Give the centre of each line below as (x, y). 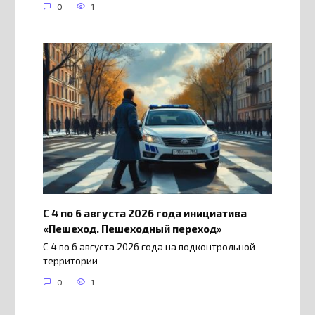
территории (70, 261)
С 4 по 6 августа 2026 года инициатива (144, 213)
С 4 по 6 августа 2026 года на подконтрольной (149, 247)
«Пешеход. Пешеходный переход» (132, 228)
